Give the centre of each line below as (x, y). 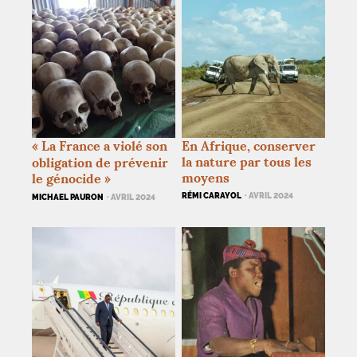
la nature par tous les (247, 161)
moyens (206, 177)
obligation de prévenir (100, 162)
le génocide (67, 178)
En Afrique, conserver (249, 145)
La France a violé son (104, 145)
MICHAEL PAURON (68, 196)
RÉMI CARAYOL (212, 195)
